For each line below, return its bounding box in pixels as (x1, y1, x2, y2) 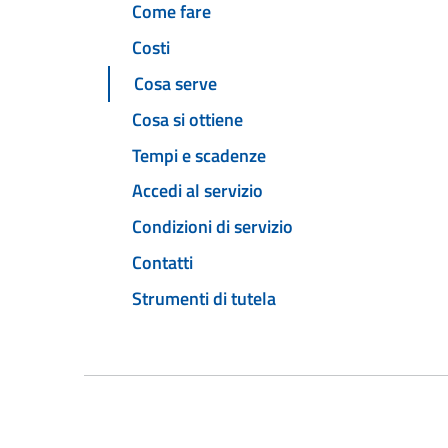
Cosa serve (134, 70, 217, 98)
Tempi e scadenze (132, 141, 266, 169)
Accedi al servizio (132, 177, 263, 205)
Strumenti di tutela (132, 284, 276, 312)
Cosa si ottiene (132, 105, 243, 133)
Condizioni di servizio (132, 213, 293, 241)
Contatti (132, 248, 193, 276)
